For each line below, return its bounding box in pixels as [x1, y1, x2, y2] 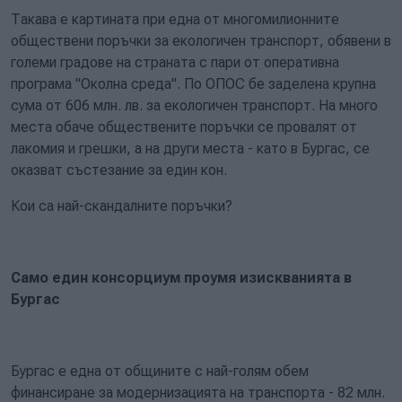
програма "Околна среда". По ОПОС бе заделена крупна [11, 75, 376, 92]
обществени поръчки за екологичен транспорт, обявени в [11, 32, 391, 49]
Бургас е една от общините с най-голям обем [11, 363, 309, 380]
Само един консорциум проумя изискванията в [11, 269, 352, 286]
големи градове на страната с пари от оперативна [11, 54, 339, 71]
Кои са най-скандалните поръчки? [11, 197, 236, 214]
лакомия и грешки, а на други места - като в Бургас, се [11, 140, 370, 157]
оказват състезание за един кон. [11, 162, 227, 179]
